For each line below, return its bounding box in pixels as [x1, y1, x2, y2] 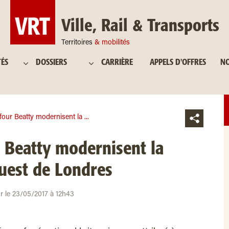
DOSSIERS [36, 59, 67, 66]
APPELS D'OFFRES [150, 59, 206, 66]
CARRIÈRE [101, 59, 133, 66]
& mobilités [94, 39, 130, 47]
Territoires [61, 39, 95, 47]
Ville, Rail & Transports [61, 18, 219, 35]
